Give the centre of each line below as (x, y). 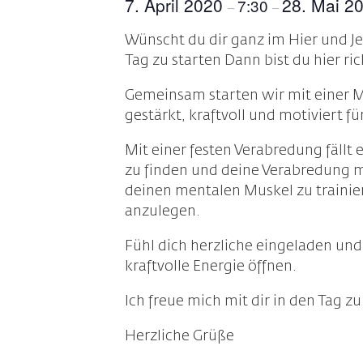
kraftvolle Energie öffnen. (211, 267)
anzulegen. (163, 211)
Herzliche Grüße (180, 336)
